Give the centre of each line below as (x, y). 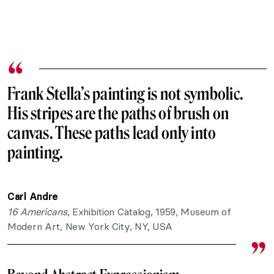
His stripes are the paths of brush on (118, 114)
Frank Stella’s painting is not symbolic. (126, 94)
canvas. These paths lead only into (112, 133)
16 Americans (37, 212)
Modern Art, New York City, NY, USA (90, 227)
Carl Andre (33, 197)
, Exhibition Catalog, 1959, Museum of (149, 212)
